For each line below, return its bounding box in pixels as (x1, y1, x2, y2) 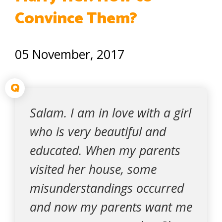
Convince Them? (15, 6, 137, 32)
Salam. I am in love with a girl (30, 104, 191, 121)
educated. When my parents (30, 142, 180, 159)
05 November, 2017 (15, 46, 124, 62)
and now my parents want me (30, 198, 192, 215)
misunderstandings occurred (30, 179, 184, 196)
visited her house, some (30, 161, 157, 177)
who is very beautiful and (30, 123, 166, 140)
